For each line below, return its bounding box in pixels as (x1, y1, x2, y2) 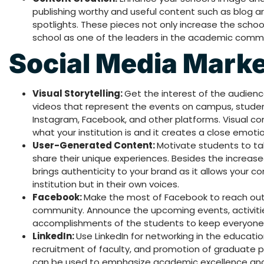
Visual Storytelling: (32, 87, 124, 100)
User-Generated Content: (32, 139, 157, 152)
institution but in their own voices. (32, 178, 179, 191)
